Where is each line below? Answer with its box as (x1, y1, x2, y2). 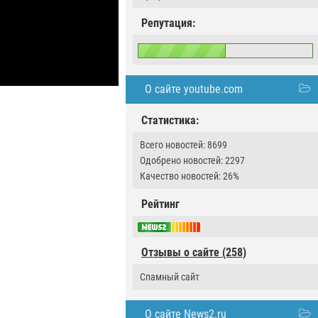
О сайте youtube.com (145, 82, 243, 96)
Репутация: (141, 16, 195, 30)
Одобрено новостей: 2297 (140, 155, 245, 166)
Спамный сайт (140, 271, 199, 283)
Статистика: (141, 114, 199, 127)
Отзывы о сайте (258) (141, 246, 246, 260)
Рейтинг (141, 197, 180, 211)
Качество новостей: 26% (140, 170, 239, 182)
